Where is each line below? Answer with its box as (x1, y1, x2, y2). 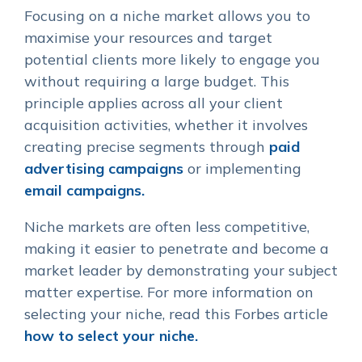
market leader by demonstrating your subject (24, 261, 338, 280)
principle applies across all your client (24, 94, 283, 112)
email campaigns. (24, 181, 145, 200)
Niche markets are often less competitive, (24, 217, 309, 236)
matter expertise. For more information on (24, 283, 314, 301)
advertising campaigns (24, 159, 183, 178)
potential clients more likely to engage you (24, 50, 320, 69)
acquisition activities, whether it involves (24, 116, 308, 134)
